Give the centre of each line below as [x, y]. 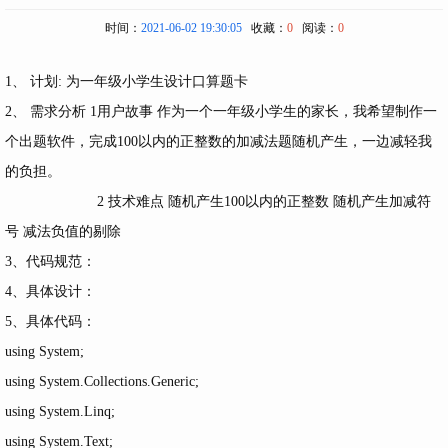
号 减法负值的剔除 [63, 231]
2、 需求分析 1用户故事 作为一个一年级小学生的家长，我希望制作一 [221, 111]
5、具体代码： [50, 321]
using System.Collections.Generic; [102, 381]
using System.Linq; [60, 411]
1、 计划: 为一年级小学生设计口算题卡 [126, 81]
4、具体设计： [50, 291]
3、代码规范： [50, 261]
